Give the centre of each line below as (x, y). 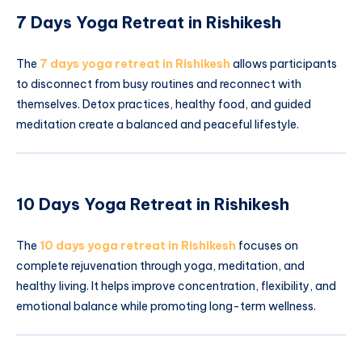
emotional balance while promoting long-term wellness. (166, 307)
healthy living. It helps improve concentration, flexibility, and (176, 286)
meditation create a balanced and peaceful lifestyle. (158, 125)
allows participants (284, 64)
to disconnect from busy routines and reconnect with (159, 84)
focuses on (267, 246)
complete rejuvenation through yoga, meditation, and (160, 266)
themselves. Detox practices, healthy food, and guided (164, 105)
